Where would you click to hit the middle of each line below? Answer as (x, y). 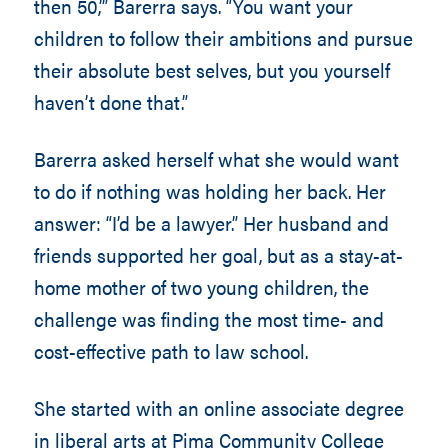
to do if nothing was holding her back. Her (209, 190)
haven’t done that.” (110, 101)
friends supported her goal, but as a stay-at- (218, 254)
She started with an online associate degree (218, 407)
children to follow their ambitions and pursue (223, 37)
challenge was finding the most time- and (208, 318)
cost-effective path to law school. (170, 350)
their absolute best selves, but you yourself (211, 69)
